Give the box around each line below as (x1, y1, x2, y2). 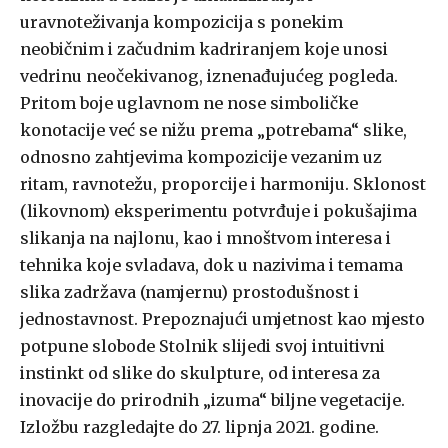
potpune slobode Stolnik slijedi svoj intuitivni (20, 336, 385, 357)
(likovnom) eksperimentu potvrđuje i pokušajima (20, 201, 417, 222)
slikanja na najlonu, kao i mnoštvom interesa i (20, 228, 391, 249)
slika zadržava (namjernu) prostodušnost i (20, 282, 359, 303)
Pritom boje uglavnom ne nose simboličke (20, 93, 358, 114)
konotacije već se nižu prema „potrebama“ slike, (20, 120, 407, 141)
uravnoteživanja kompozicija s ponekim (20, 12, 343, 33)
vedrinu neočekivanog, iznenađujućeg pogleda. (20, 66, 398, 87)
